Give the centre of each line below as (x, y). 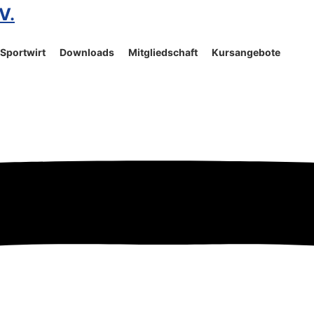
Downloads (87, 53)
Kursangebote (246, 53)
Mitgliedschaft (163, 53)
